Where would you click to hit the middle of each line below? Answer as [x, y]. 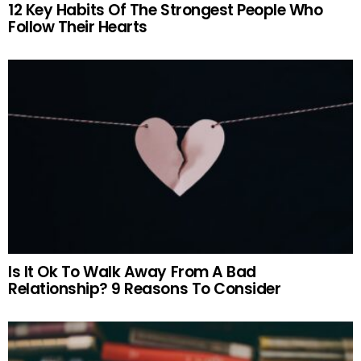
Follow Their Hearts [78, 27]
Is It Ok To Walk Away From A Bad [132, 272]
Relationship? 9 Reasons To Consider [145, 289]
